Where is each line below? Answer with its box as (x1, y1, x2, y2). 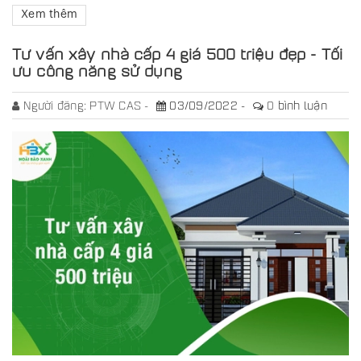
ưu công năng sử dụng (12, 60, 182, 80)
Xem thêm (21, 8, 77, 20)
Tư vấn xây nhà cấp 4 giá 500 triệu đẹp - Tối (12, 44, 343, 63)
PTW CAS (89, 98, 145, 112)
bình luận (274, 98, 327, 112)
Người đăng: (23, 98, 90, 112)
